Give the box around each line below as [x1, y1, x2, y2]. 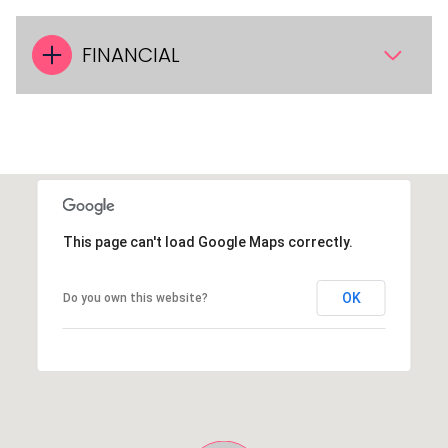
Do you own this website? [62, 291, 208, 305]
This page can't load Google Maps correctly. [62, 234, 353, 250]
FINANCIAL [82, 41, 180, 69]
